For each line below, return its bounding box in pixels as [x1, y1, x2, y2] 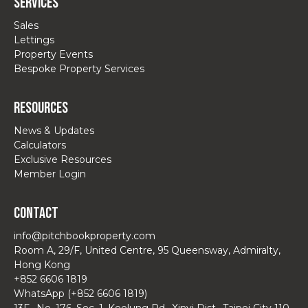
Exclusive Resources [14, 153, 111, 166]
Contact [14, 203, 58, 223]
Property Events [14, 47, 93, 60]
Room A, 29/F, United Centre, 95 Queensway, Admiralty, [14, 243, 280, 256]
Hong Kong [14, 258, 70, 271]
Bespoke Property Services [14, 62, 144, 75]
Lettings [14, 33, 54, 46]
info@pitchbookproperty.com [14, 229, 155, 242]
